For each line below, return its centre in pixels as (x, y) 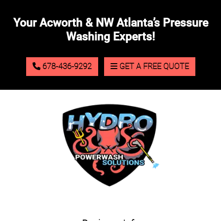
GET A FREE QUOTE (153, 66)
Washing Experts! (110, 36)
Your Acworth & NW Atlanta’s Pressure (110, 22)
